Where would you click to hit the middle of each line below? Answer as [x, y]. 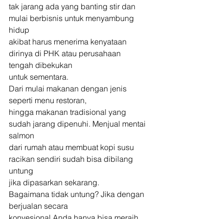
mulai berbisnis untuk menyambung [72, 18]
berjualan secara [38, 206]
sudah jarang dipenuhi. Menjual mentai [78, 124]
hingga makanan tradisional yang [68, 112]
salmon [22, 135]
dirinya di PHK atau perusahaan [66, 53]
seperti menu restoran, [48, 100]
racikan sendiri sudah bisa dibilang [72, 159]
